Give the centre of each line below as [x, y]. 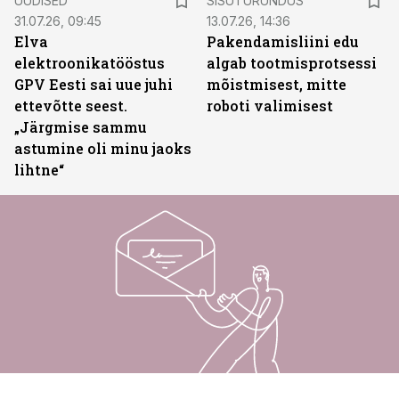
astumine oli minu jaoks [103, 148]
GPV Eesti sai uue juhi [94, 84]
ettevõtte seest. [71, 106]
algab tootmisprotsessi [292, 63]
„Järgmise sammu [81, 127]
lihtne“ [39, 170]
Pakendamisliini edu [283, 41]
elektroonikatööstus [90, 63]
